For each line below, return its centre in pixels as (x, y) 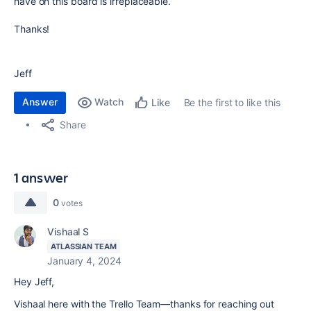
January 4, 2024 (84, 261)
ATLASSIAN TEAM (84, 246)
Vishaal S (68, 232)
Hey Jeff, (34, 281)
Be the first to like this (232, 102)
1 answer (41, 177)
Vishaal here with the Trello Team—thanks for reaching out (144, 304)
